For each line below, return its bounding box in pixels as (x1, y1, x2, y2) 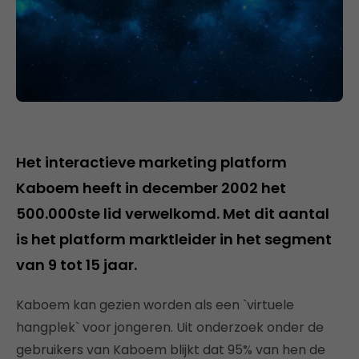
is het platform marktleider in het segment (16, 228, 332, 249)
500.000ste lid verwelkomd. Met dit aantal (16, 203, 329, 224)
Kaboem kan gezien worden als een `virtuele (16, 295, 294, 314)
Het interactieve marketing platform (16, 151, 287, 172)
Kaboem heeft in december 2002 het (16, 177, 286, 198)
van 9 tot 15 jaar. (16, 254, 137, 275)
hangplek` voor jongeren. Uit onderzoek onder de (16, 317, 324, 337)
